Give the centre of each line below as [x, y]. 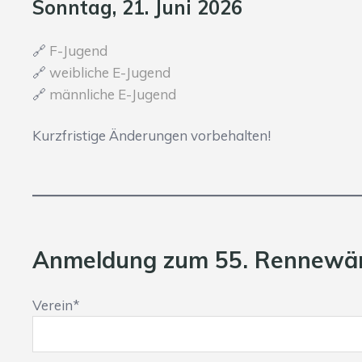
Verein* [56, 305]
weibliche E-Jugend [110, 73]
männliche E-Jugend [113, 95]
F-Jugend [78, 51]
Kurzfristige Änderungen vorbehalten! [152, 136]
